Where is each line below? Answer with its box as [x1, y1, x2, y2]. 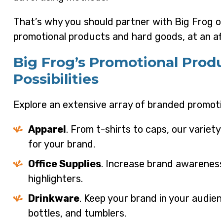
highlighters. [28, 173, 83, 185]
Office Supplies [28, 158, 101, 170]
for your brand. [28, 138, 95, 150]
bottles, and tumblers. [28, 207, 126, 220]
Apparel [28, 123, 66, 136]
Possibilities [13, 71, 99, 88]
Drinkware [28, 192, 79, 205]
